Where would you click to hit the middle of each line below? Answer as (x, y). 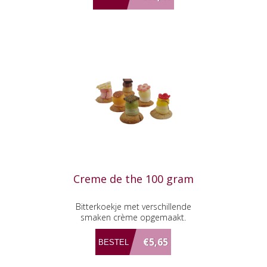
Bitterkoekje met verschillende (133, 207)
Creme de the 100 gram (133, 179)
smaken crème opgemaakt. (133, 218)
